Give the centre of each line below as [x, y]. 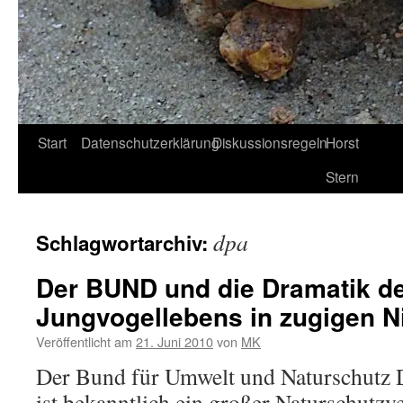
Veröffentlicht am [84, 341]
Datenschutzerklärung [150, 142]
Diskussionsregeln [270, 142]
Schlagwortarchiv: [125, 243]
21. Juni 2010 [175, 341]
